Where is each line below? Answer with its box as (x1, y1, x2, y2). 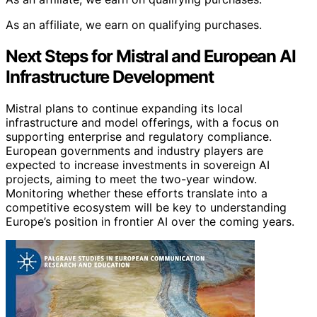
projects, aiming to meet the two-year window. (6, 172, 257, 187)
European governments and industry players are (6, 144, 263, 158)
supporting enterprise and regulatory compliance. (6, 129, 272, 144)
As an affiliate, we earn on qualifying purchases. (6, 18, 262, 33)
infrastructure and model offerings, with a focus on (6, 115, 279, 130)
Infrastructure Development (6, 67, 214, 88)
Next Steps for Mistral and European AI (6, 46, 296, 67)
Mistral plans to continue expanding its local (6, 101, 243, 116)
